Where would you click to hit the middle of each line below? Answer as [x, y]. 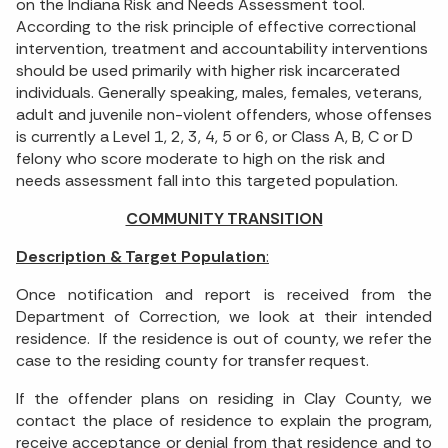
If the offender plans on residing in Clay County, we [224, 399]
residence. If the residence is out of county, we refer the [224, 339]
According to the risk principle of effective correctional [216, 27]
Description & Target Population [141, 257]
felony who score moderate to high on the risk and [200, 159]
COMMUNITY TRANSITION [224, 219]
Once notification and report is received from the [224, 295]
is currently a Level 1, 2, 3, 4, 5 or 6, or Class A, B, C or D [214, 137]
